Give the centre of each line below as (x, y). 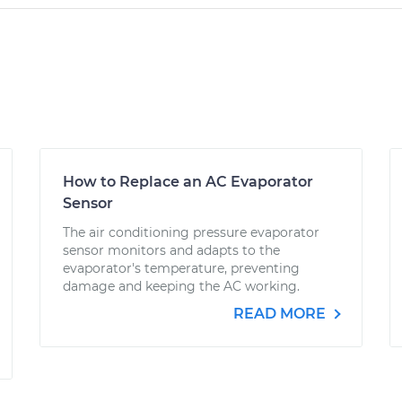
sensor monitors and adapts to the (171, 250)
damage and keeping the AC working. (181, 286)
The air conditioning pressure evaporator (191, 232)
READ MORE (281, 314)
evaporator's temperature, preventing (181, 268)
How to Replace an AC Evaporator (188, 182)
